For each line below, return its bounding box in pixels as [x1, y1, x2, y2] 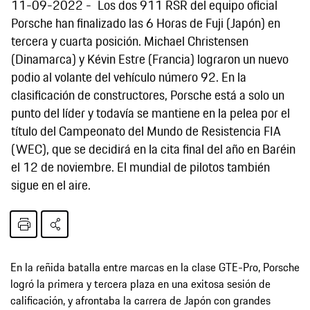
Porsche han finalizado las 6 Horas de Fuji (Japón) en [11, 12, 280, 33]
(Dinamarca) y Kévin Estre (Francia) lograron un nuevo [11, 48, 289, 69]
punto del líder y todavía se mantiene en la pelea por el [11, 102, 290, 122]
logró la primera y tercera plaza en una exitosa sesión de [10, 275, 271, 292]
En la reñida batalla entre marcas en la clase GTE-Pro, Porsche [10, 258, 300, 275]
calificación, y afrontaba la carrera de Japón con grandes [10, 291, 271, 309]
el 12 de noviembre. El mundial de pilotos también [11, 156, 270, 176]
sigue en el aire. [11, 174, 91, 194]
